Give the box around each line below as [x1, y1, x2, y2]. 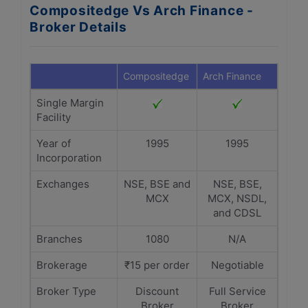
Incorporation [36, 151, 102, 164]
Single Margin [36, 96, 104, 109]
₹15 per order [124, 258, 190, 272]
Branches [36, 232, 82, 245]
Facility [36, 111, 71, 124]
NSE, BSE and [124, 177, 190, 190]
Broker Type [36, 285, 96, 298]
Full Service [208, 285, 266, 298]
